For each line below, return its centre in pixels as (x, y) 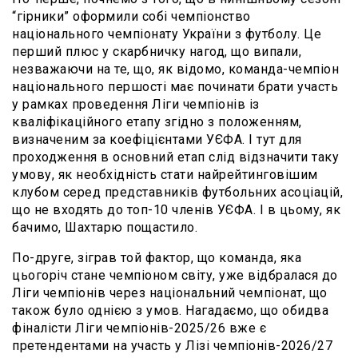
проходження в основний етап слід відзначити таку (175, 157)
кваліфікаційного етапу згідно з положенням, (157, 121)
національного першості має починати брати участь (175, 86)
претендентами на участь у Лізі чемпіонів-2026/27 (172, 345)
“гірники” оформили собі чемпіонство (131, 16)
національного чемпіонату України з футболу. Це (167, 34)
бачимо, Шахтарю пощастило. (105, 227)
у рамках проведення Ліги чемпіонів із (136, 104)
